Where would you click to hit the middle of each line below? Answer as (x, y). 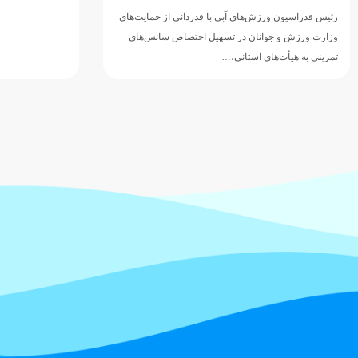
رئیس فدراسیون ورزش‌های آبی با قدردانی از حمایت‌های (229, 16)
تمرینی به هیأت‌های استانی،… (280, 56)
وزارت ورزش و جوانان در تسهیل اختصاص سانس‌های (233, 36)
